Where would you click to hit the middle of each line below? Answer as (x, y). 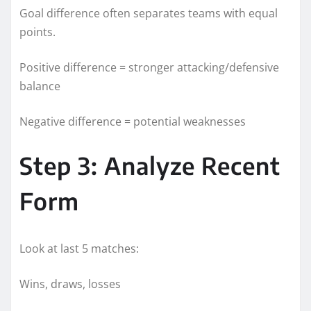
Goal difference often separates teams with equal (149, 13)
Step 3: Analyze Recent (150, 165)
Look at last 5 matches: (79, 248)
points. (37, 32)
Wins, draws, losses (70, 284)
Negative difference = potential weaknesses (133, 121)
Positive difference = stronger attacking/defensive (149, 67)
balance (40, 86)
